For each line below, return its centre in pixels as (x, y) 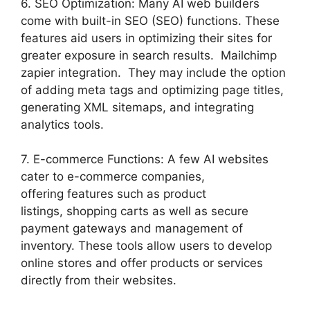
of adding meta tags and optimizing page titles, (152, 90)
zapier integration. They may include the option (153, 72)
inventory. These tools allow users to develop (146, 246)
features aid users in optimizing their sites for (146, 38)
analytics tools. (62, 124)
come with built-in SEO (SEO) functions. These (150, 20)
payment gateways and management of (132, 229)
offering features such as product (113, 194)
